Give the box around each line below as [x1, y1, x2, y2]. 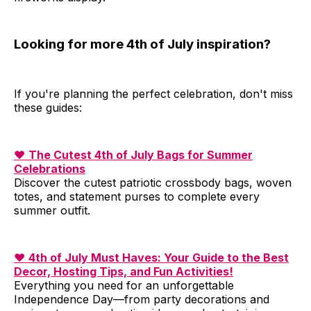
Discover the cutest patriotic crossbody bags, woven [14, 175, 292, 190]
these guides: [14, 100, 82, 115]
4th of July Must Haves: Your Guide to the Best [28, 250, 289, 264]
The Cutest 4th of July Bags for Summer [28, 147, 253, 162]
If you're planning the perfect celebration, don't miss [14, 86, 293, 101]
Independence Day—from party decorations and [14, 292, 269, 306]
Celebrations [14, 161, 85, 176]
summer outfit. [14, 203, 90, 217]
